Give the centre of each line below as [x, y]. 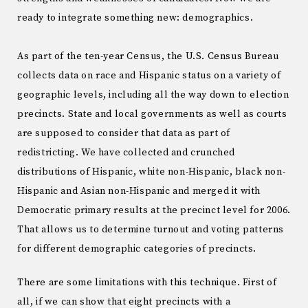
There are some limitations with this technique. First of [147, 282]
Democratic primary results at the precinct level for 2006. [154, 210]
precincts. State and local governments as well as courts [152, 114]
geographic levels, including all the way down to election [153, 95]
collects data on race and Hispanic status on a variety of [149, 76]
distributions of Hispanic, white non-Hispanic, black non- [152, 172]
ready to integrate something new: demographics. [135, 18]
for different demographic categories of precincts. [137, 249]
